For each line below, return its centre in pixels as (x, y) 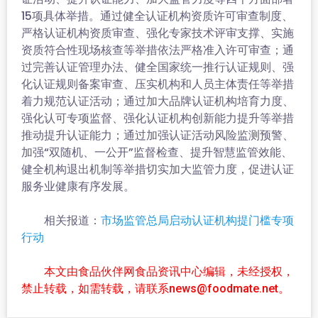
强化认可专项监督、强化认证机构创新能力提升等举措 (158, 118)
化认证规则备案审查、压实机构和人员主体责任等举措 (158, 84)
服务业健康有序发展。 (78, 186)
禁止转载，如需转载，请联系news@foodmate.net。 (155, 289)
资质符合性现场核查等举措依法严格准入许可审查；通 (158, 50)
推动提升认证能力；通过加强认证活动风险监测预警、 (158, 135)
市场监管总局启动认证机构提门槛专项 (197, 220)
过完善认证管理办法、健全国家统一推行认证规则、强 (158, 67)
